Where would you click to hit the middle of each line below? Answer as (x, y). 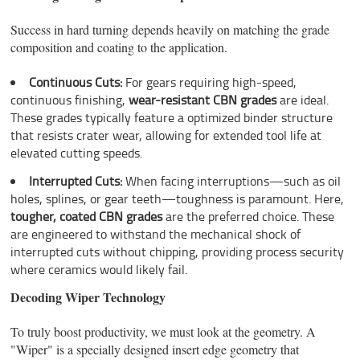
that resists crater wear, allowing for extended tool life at (166, 135)
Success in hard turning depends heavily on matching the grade (170, 30)
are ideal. (303, 100)
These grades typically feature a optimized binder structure (172, 118)
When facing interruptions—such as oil (232, 180)
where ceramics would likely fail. (99, 269)
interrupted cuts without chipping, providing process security (178, 251)
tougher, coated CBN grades (87, 216)
